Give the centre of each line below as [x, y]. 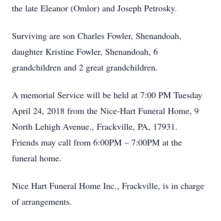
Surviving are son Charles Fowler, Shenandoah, [97, 36]
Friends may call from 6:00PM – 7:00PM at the [97, 142]
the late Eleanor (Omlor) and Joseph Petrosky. [94, 8]
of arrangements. [42, 201]
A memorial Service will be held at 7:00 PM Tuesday [107, 95]
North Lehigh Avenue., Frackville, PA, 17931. [96, 126]
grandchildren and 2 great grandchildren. [85, 67]
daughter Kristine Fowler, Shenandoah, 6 [85, 51]
